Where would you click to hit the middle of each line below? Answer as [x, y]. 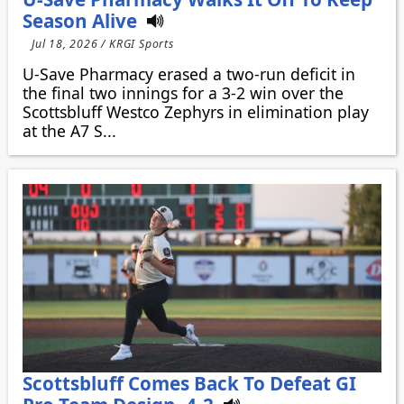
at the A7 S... [69, 130]
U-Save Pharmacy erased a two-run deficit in [188, 73]
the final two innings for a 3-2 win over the [183, 92]
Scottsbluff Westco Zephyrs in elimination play [195, 111]
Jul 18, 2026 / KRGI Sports [102, 44]
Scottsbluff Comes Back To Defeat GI [189, 383]
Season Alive [79, 20]
